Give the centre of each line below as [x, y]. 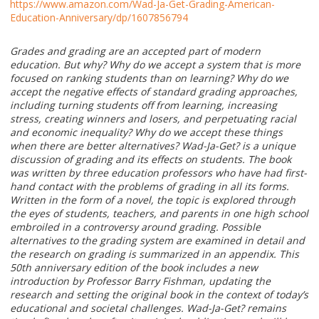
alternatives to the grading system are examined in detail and [157, 241]
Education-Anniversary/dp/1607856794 [99, 18]
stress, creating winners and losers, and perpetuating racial [153, 119]
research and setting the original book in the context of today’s [159, 295]
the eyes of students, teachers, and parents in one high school [159, 214]
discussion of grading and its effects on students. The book [151, 159]
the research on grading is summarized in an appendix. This [155, 254]
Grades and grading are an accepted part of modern [135, 51]
